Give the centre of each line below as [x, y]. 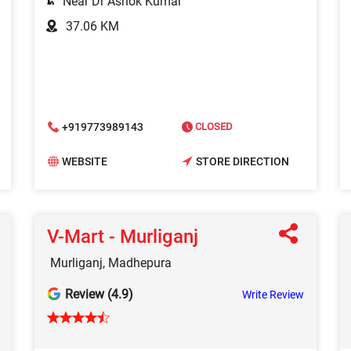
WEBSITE [85, 161]
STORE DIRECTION [242, 161]
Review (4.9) [99, 295]
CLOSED [213, 127]
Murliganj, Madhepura [111, 263]
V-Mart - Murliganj [123, 237]
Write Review [273, 295]
